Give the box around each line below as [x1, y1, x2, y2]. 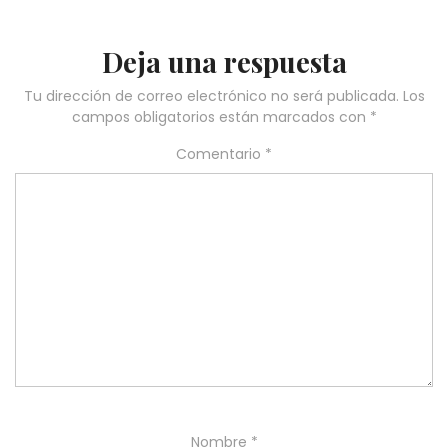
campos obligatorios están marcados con [71, 107, 370, 128]
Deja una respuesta [101, 43, 347, 81]
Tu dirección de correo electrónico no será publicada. [23, 86, 399, 107]
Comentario [176, 144, 265, 165]
